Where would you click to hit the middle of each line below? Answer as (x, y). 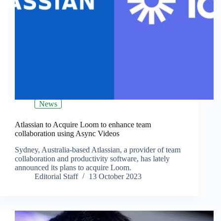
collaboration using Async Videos (67, 134)
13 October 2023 (115, 177)
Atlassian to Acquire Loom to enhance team (83, 125)
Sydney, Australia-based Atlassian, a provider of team (98, 150)
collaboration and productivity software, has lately (92, 159)
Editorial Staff (56, 177)
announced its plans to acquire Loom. (73, 168)
